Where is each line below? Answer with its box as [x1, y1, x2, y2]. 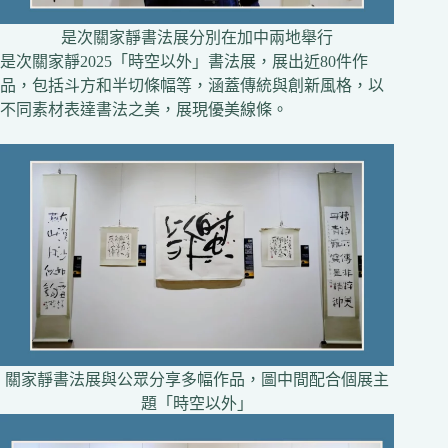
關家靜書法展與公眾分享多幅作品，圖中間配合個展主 [5, 370, 390, 388]
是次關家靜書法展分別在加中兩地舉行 [61, 29, 334, 47]
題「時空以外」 [141, 394, 254, 412]
